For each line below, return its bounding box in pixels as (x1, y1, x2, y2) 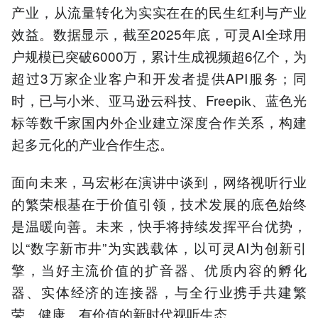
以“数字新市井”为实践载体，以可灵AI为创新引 (11, 237, 307, 257)
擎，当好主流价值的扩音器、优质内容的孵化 (11, 259, 307, 279)
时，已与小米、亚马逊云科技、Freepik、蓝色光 (11, 90, 307, 110)
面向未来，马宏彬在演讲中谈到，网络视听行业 (11, 171, 307, 191)
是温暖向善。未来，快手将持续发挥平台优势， (11, 215, 307, 235)
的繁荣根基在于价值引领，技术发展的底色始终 (11, 193, 307, 213)
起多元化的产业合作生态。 (11, 134, 173, 154)
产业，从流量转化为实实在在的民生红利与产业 (11, 2, 307, 22)
